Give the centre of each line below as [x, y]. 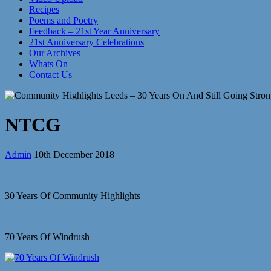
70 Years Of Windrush [47, 237]
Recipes [44, 9]
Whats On [48, 64]
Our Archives [55, 53]
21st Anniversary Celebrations [87, 42]
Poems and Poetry [64, 20]
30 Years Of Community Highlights [73, 195]
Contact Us [51, 75]
